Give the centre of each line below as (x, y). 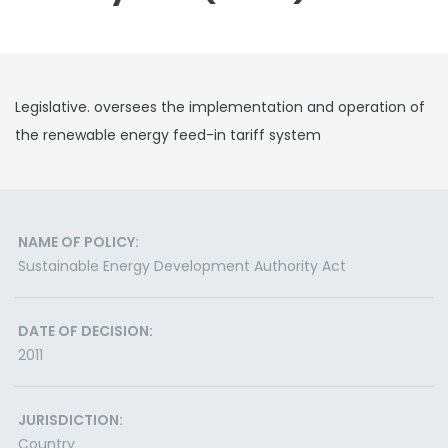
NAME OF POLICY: (78, 242)
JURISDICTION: (70, 420)
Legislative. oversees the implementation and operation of (220, 107)
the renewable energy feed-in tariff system (168, 135)
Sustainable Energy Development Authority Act (182, 266)
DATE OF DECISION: (85, 331)
